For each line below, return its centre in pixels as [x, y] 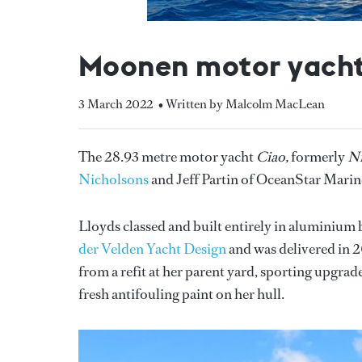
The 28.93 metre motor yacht [167, 156]
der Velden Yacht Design [152, 248]
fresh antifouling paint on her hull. [183, 294]
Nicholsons [114, 179]
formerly [319, 156]
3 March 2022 [116, 103]
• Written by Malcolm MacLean [242, 103]
